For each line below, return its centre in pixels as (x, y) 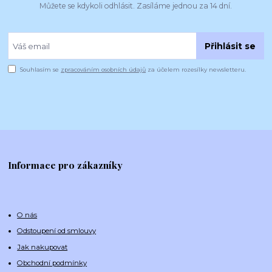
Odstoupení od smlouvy (57, 231)
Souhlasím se (41, 69)
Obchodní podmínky (52, 263)
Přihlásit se (230, 46)
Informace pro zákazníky (66, 165)
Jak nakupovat (42, 247)
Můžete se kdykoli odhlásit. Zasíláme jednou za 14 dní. (136, 6)
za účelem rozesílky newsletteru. (196, 69)
